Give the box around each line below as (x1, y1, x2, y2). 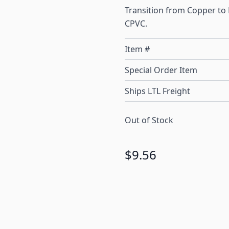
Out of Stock (125, 114, 173, 126)
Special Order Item (125, 64, 197, 76)
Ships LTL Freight (125, 85, 190, 97)
